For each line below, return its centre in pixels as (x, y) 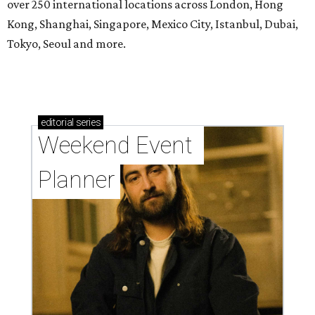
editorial (57, 123)
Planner (76, 180)
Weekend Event (115, 146)
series (87, 123)
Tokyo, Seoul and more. (66, 44)
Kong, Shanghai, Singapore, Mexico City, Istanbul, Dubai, (153, 24)
